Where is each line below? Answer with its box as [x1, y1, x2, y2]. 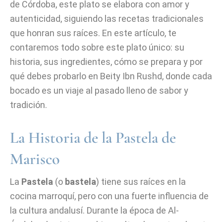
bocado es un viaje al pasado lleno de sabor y [10, 85, 188, 96]
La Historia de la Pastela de [10, 128, 176, 147]
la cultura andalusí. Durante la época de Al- [10, 205, 179, 216]
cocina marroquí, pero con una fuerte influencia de [10, 191, 209, 201]
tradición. [10, 100, 47, 110]
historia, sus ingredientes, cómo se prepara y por [10, 56, 203, 67]
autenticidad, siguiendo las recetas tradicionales [10, 13, 204, 24]
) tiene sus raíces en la [96, 176, 186, 187]
